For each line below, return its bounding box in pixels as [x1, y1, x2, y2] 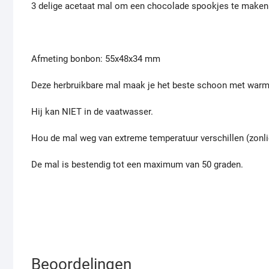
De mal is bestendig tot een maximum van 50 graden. [31, 159, 243, 171]
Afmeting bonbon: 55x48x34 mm [31, 53, 160, 65]
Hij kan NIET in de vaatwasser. [31, 106, 153, 118]
